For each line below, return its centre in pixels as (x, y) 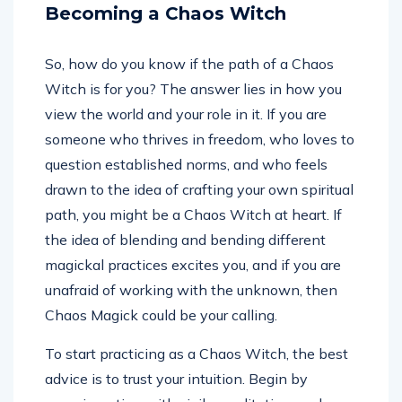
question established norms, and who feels (186, 165)
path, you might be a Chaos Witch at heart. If (193, 215)
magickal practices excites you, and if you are (193, 265)
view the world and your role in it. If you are (186, 114)
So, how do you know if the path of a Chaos (189, 64)
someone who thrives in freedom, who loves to (200, 140)
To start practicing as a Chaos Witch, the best (197, 354)
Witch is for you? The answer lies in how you (193, 89)
